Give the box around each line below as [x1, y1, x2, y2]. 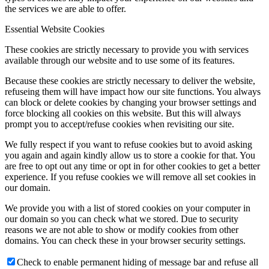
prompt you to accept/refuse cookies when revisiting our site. [5, 119, 234, 130]
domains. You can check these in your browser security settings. [5, 235, 246, 246]
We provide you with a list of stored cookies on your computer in [5, 203, 250, 214]
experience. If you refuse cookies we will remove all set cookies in [5, 172, 256, 183]
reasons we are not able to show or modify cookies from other [5, 225, 238, 235]
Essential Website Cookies [5, 24, 104, 35]
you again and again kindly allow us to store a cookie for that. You [5, 150, 255, 161]
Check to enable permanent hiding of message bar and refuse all [17, 257, 258, 268]
